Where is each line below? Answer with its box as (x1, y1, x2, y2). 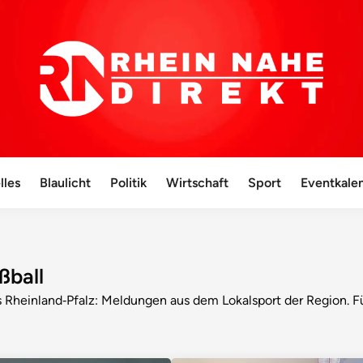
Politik (110, 175, 147, 191)
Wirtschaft (166, 175, 229, 191)
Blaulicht (40, 175, 92, 191)
